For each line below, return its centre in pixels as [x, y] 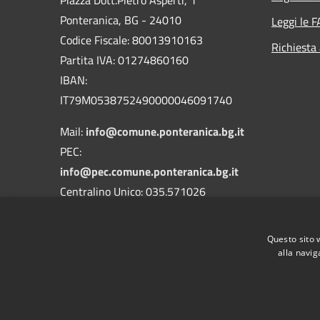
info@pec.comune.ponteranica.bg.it [149, 171]
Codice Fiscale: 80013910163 [131, 40]
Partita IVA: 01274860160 [124, 60]
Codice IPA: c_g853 [106, 251]
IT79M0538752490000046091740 [146, 100]
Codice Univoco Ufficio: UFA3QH [136, 231]
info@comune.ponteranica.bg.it [165, 131]
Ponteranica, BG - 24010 [121, 20]
